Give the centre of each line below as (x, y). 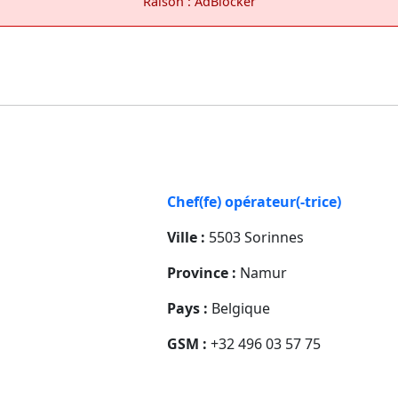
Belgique (239, 308)
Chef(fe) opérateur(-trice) (254, 201)
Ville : (186, 237)
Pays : (187, 308)
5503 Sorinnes (255, 237)
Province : (202, 272)
